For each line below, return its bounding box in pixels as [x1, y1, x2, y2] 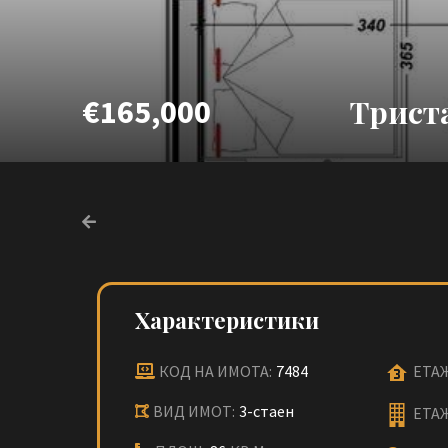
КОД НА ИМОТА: [159, 361, 272, 381]
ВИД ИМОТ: [153, 401, 235, 421]
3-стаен [239, 401, 294, 421]
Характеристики [135, 305, 319, 335]
